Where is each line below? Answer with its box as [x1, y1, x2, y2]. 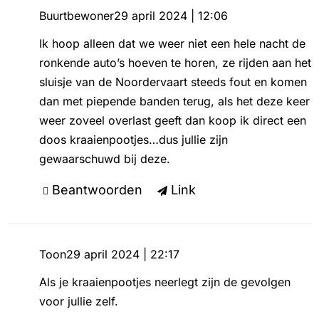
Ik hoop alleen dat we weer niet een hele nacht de [38, 36, 305, 51]
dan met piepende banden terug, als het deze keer [38, 93, 310, 108]
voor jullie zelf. [38, 293, 118, 308]
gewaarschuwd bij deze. [38, 151, 170, 166]
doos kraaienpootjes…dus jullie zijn [38, 132, 228, 147]
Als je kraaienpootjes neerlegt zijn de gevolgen [38, 274, 291, 289]
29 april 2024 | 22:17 [66, 246, 179, 261]
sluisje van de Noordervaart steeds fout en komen [38, 74, 307, 89]
